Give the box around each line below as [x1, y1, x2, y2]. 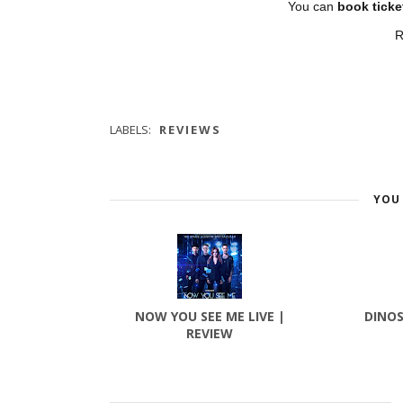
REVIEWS [159, 121, 221, 139]
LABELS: [110, 121, 154, 139]
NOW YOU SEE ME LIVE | [134, 308, 285, 326]
